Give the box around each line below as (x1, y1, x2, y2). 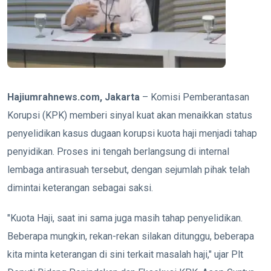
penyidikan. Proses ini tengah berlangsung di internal (7, 146, 229, 158)
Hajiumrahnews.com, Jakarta (7, 91, 140, 103)
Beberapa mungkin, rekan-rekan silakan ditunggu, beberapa (7, 230, 254, 243)
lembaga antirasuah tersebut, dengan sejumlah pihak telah (7, 164, 250, 176)
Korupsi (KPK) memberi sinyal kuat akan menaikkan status (7, 109, 252, 122)
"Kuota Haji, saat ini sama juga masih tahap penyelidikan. (7, 212, 243, 224)
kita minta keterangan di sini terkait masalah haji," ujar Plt (7, 249, 243, 261)
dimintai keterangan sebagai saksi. (7, 182, 153, 194)
